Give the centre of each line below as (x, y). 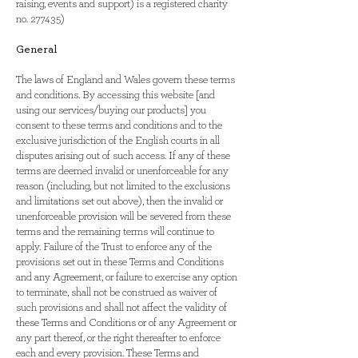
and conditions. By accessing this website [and (115, 95)
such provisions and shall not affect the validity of (121, 308)
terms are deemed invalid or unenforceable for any (122, 171)
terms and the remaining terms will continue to (115, 232)
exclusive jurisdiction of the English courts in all (118, 141)
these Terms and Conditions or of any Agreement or (126, 323)
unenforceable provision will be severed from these (123, 217)
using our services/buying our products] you (111, 110)
